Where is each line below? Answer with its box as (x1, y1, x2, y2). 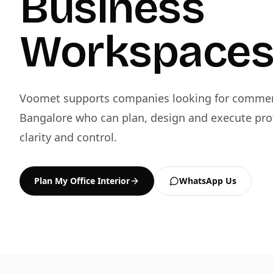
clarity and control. (19, 130, 117, 144)
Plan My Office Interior (34, 175, 130, 186)
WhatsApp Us (179, 175, 236, 186)
